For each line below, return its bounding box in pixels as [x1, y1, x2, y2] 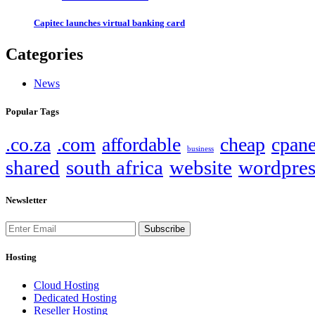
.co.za [6, 133, 51, 155]
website [169, 155, 232, 179]
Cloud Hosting [34, 278, 99, 291]
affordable [102, 133, 181, 155]
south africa [66, 155, 163, 179]
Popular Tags [6, 105, 59, 117]
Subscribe [144, 224, 185, 235]
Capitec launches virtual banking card [34, 18, 185, 29]
